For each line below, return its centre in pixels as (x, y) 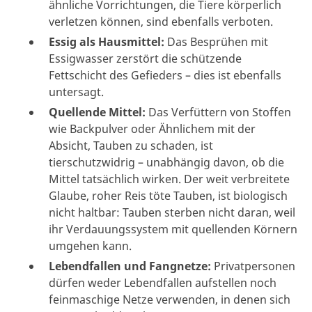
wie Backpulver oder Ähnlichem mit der (152, 128)
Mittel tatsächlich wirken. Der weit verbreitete (169, 179)
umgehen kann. (90, 245)
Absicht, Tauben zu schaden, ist (131, 145)
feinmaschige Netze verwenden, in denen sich (170, 299)
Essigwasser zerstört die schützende (145, 58)
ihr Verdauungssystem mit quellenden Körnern (173, 229)
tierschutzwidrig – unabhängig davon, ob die (166, 162)
